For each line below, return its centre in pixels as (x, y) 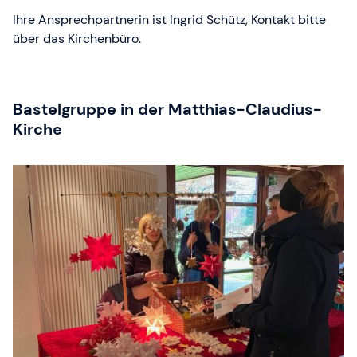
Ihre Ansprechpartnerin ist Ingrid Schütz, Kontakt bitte (169, 20)
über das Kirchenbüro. (77, 39)
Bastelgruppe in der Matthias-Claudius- (167, 110)
